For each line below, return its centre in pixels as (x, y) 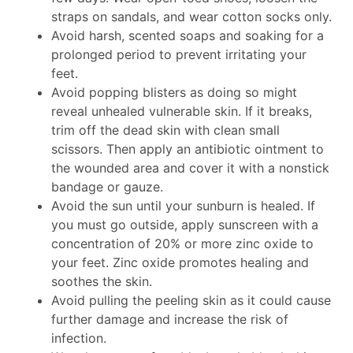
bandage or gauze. (107, 187)
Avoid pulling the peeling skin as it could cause (191, 301)
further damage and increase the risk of (170, 320)
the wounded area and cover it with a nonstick (190, 168)
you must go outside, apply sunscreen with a (185, 225)
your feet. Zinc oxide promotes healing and (180, 263)
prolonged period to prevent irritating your (179, 55)
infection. (79, 338)
